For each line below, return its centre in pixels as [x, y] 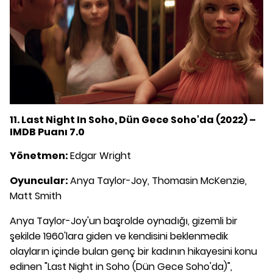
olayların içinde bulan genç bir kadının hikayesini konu [133, 251]
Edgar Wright [101, 155]
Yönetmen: [40, 155]
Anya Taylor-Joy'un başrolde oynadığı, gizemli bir [124, 221]
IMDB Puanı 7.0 [47, 132]
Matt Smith [36, 196]
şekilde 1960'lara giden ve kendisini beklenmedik [119, 236]
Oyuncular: [40, 180]
